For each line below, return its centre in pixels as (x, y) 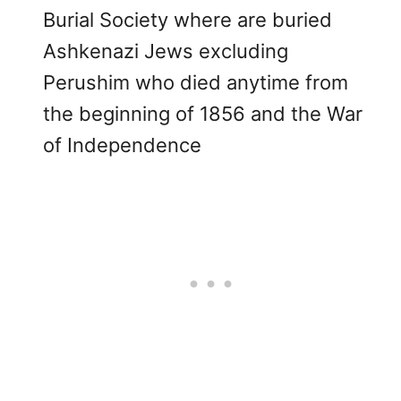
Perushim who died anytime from (196, 82)
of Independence (122, 145)
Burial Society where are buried (188, 19)
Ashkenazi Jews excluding (166, 51)
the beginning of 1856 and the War (203, 113)
